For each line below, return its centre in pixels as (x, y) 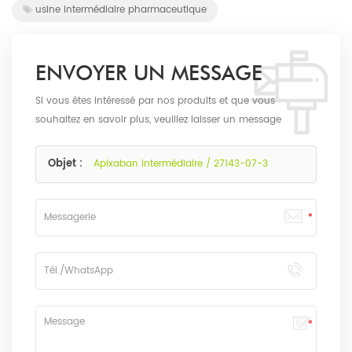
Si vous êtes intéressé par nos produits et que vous (155, 101)
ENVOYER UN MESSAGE (149, 72)
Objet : (67, 163)
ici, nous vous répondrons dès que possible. (139, 138)
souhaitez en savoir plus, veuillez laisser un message (158, 119)
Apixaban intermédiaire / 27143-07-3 (181, 163)
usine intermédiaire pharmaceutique (121, 9)
